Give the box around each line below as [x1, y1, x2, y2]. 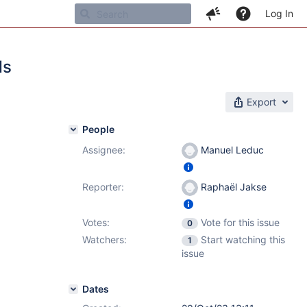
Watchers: [82, 234, 127, 245]
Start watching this [201, 234, 285, 245]
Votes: [82, 217, 110, 228]
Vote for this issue [201, 217, 280, 228]
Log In [265, 8, 293, 19]
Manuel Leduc [198, 144, 264, 156]
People [82, 123, 114, 135]
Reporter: [82, 181, 124, 193]
